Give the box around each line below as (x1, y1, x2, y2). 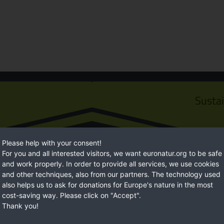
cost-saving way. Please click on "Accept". (2, 190, 141, 199)
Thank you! (2, 201, 38, 210)
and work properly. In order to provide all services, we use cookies (2, 159, 219, 168)
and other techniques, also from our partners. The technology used (2, 169, 220, 178)
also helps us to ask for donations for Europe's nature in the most (2, 180, 213, 189)
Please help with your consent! (2, 138, 101, 147)
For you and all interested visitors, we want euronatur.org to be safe (2, 148, 222, 157)
